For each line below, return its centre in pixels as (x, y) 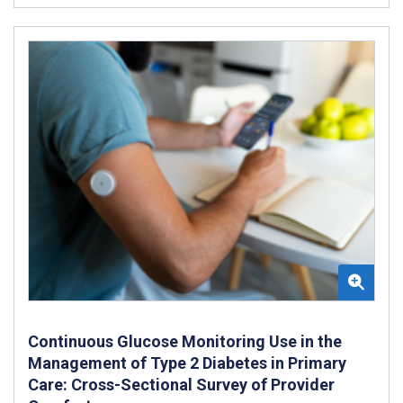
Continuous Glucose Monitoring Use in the (185, 341)
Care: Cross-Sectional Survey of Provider (181, 384)
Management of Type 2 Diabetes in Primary (187, 363)
